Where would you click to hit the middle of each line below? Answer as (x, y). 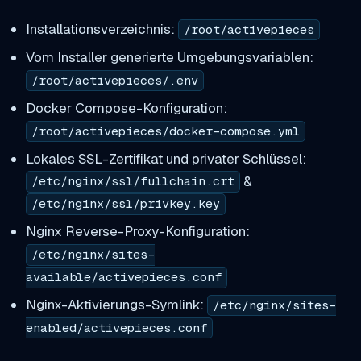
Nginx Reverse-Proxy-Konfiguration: (137, 232)
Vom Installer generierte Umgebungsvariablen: (169, 57)
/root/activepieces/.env (114, 80)
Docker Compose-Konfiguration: (126, 108)
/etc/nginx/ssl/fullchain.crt (133, 182)
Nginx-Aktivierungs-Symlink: (116, 305)
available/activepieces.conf (123, 278)
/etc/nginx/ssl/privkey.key (125, 204)
